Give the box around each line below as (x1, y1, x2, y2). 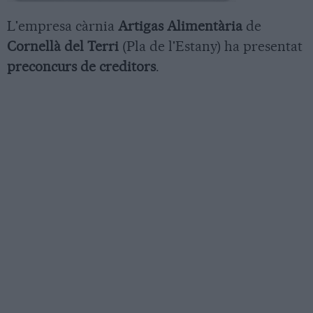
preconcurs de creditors (7, 57, 156, 75)
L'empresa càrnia (7, 17, 118, 34)
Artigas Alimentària (118, 17, 242, 34)
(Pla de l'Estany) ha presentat (119, 37, 303, 54)
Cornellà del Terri (7, 37, 119, 54)
